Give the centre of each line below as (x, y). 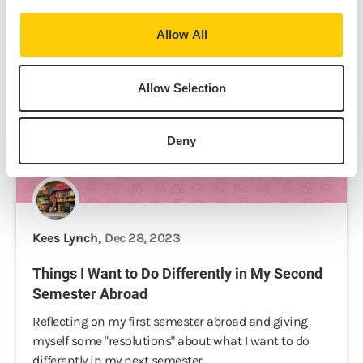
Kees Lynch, (68, 238)
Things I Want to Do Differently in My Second (177, 273)
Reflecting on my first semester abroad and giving (170, 321)
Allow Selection (181, 88)
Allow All (181, 34)
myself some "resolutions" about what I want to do (171, 341)
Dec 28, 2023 (142, 238)
